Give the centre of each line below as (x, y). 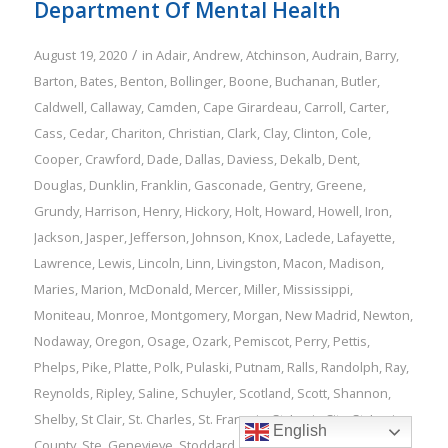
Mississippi (316, 289)
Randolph (349, 367)
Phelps (54, 367)
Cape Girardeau (250, 107)
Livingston (246, 263)
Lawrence (62, 263)
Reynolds (61, 393)
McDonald (158, 289)
